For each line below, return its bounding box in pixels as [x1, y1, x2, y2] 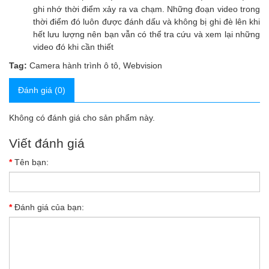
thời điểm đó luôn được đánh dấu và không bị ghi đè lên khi [33, 17, 260, 26]
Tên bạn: [14, 157, 49, 167]
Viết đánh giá [9, 136, 85, 150]
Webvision [123, 61, 162, 70]
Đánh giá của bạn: [14, 202, 84, 212]
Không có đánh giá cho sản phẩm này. [9, 113, 155, 122]
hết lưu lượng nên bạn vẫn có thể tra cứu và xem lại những [33, 29, 260, 39]
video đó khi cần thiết [33, 42, 113, 52]
